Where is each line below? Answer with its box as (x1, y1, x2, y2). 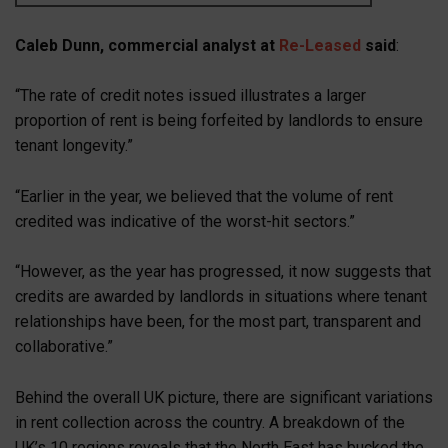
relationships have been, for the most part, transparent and (15, 312, 421, 332)
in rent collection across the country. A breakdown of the (15, 412, 405, 432)
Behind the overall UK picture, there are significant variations (15, 387, 433, 407)
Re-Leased (279, 35, 361, 55)
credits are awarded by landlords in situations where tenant (15, 287, 427, 307)
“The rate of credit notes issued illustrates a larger (15, 86, 366, 106)
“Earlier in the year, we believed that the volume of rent (15, 186, 393, 206)
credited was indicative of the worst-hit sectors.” (15, 211, 355, 231)
